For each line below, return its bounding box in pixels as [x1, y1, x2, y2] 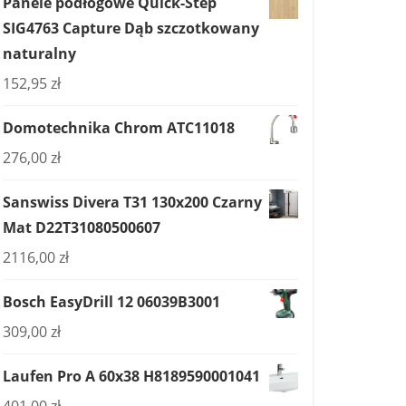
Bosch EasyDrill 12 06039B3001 [3, 292, 220, 312]
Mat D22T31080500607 [3, 217, 160, 237]
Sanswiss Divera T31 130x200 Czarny [3, 192, 262, 212]
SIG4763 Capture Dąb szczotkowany [3, 18, 259, 38]
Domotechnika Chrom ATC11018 [3, 118, 235, 138]
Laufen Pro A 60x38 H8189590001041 [3, 366, 260, 386]
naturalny [3, 43, 76, 63]
